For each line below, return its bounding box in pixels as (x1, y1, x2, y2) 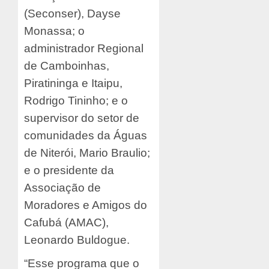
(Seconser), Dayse (24, 7, 121, 20)
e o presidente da (24, 164, 114, 177)
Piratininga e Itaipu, (24, 77, 122, 90)
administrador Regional (24, 42, 144, 55)
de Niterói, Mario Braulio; (24, 147, 150, 160)
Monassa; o (24, 25, 85, 38)
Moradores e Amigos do (24, 199, 147, 212)
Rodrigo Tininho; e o (24, 94, 128, 107)
